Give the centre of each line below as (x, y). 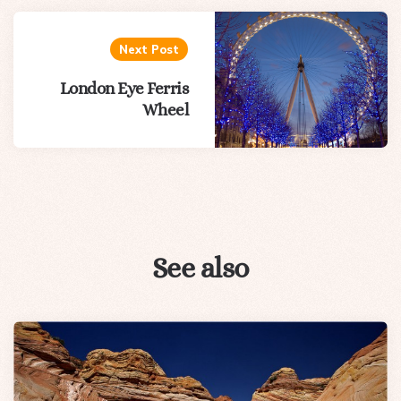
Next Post (149, 50)
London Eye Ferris (124, 89)
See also (200, 268)
